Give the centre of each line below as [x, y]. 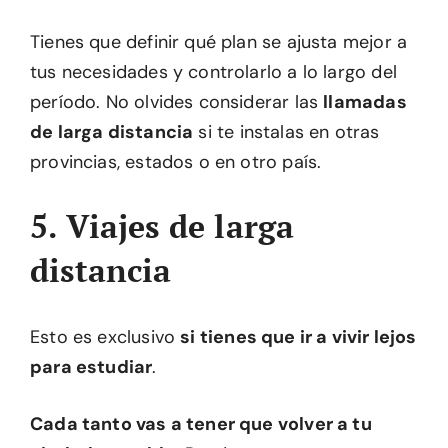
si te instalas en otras [286, 132]
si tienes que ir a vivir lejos [298, 337]
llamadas [365, 102]
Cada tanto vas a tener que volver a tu [201, 424]
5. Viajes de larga [162, 226]
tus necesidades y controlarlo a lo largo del [213, 72]
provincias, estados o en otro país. [176, 162]
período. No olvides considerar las [177, 102]
